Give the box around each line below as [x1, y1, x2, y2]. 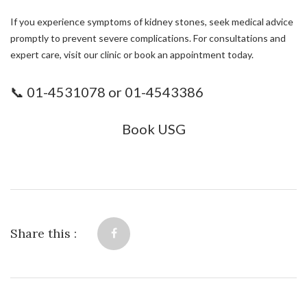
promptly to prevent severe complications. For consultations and [10, 32, 286, 44]
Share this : [10, 225, 77, 241]
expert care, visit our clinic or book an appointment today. [10, 48, 254, 60]
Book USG [121, 120, 186, 137]
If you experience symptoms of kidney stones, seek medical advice [10, 15, 293, 27]
